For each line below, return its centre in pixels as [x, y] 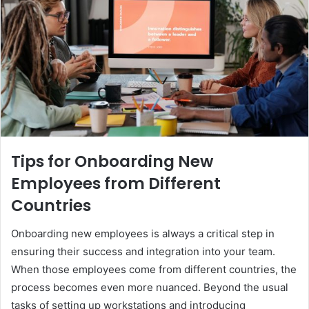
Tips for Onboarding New [112, 161]
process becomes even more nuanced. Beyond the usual [150, 287]
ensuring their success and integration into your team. [143, 251]
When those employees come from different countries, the [154, 269]
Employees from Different [116, 183]
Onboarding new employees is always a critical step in [143, 233]
